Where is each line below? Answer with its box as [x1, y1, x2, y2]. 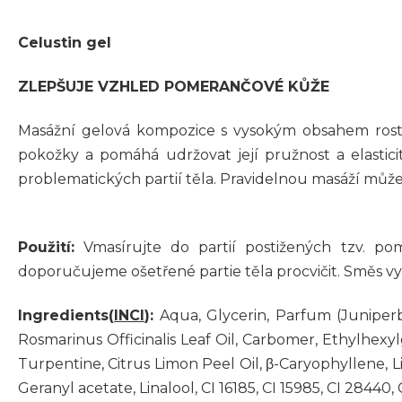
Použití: [18, 239, 74, 257]
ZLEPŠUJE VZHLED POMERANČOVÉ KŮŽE [18, 78, 329, 96]
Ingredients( [18, 307, 114, 325]
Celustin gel [18, 34, 111, 52]
